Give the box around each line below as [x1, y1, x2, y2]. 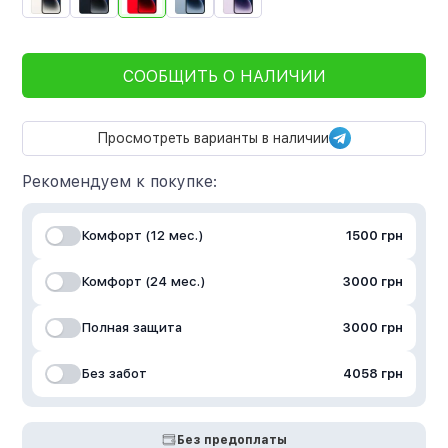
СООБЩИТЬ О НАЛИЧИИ [122, 67, 326, 87]
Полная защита [81, 320, 183, 336]
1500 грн [345, 228, 403, 244]
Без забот [81, 366, 148, 382]
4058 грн [342, 366, 403, 382]
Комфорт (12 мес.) [81, 228, 204, 244]
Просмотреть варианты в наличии [97, 129, 329, 146]
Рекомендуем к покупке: [22, 171, 218, 191]
